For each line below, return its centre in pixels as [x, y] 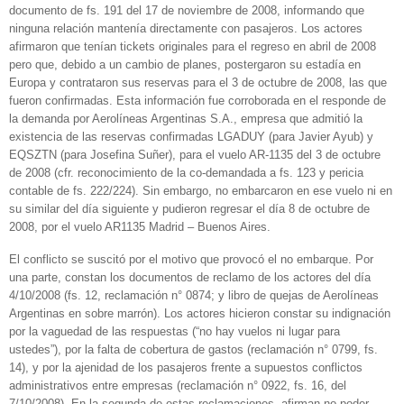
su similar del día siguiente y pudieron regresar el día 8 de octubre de [189, 209]
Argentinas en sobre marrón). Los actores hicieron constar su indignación [200, 314]
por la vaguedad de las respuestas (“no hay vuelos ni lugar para [174, 332]
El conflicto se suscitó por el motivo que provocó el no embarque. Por [191, 260]
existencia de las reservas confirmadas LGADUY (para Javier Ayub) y [191, 137]
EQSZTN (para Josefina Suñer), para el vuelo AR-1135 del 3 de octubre [195, 155]
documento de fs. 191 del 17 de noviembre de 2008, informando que [187, 11]
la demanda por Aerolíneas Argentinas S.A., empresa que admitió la [186, 119]
